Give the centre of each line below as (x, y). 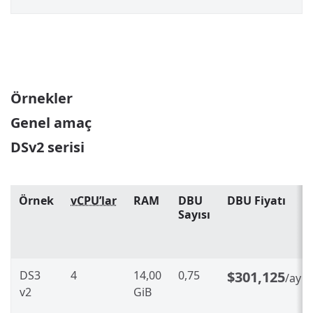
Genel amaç (51, 122)
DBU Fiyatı (256, 201)
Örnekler (42, 98)
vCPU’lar (94, 201)
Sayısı (194, 215)
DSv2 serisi (48, 147)
